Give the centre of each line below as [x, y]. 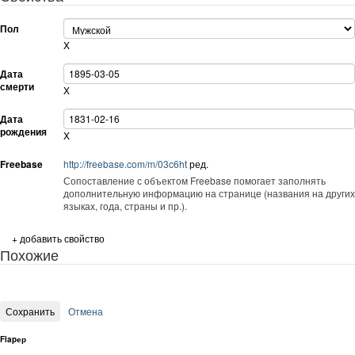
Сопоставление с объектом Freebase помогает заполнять [194, 180]
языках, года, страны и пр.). [125, 205]
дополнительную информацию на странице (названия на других [103, 193]
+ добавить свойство [58, 238]
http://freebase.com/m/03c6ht [126, 163]
